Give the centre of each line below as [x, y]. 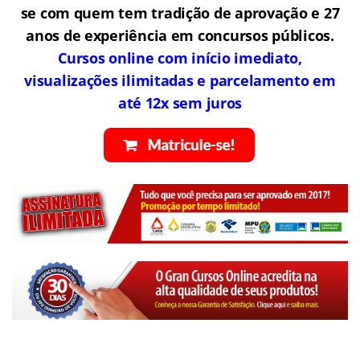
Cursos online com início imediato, [180, 58]
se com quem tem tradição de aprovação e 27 [180, 13]
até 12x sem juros [180, 103]
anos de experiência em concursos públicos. [180, 36]
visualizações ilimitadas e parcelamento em [180, 81]
